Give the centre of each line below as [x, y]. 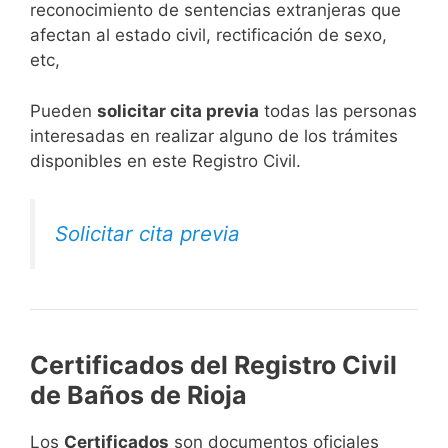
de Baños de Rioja [138, 395]
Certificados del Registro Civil [213, 365]
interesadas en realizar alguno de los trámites [214, 135]
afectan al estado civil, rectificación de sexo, [208, 35]
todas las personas [338, 110]
